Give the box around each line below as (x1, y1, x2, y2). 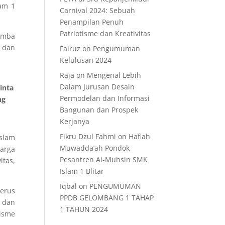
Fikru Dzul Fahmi (60, 132, 117, 141)
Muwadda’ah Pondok (60, 143, 130, 153)
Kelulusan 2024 (60, 55, 112, 65)
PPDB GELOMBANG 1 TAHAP (60, 193, 154, 202)
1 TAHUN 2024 (60, 204, 108, 214)
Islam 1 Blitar (60, 166, 104, 176)
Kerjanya (60, 117, 90, 126)
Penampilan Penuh (60, 17, 124, 27)
